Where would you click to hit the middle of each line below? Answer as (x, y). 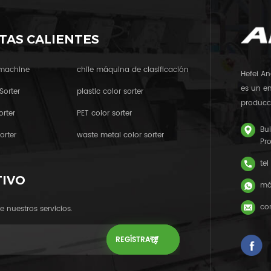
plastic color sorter (110, 92)
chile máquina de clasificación (132, 70)
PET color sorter (104, 114)
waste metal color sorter (120, 135)
